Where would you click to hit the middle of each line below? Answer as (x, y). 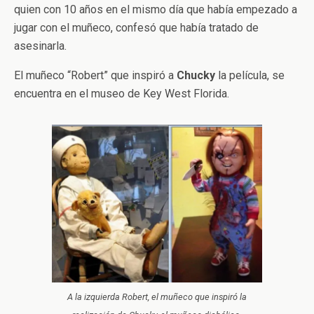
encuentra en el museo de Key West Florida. (122, 93)
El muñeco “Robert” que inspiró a (95, 75)
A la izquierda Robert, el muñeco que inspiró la (157, 296)
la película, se (250, 75)
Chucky (196, 75)
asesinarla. (40, 46)
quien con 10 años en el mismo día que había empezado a (156, 9)
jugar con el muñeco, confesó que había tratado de (136, 27)
